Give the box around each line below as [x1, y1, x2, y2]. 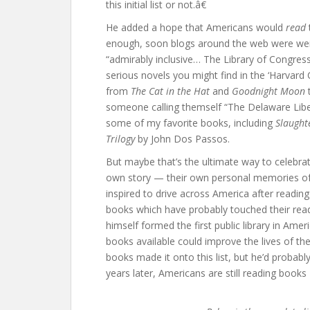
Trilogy [106, 132, 135, 145]
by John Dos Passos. [135, 132, 230, 145]
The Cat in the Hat [131, 84, 210, 98]
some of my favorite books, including [106, 116, 275, 129]
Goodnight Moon [232, 84, 305, 98]
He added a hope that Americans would [106, 21, 286, 34]
